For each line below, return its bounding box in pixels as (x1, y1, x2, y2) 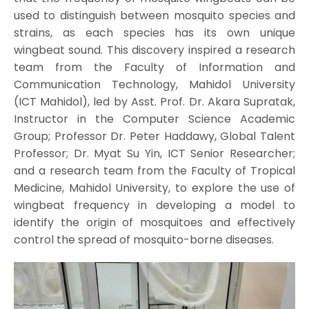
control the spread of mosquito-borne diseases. (13, 232, 274, 248)
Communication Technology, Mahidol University (13, 77, 296, 93)
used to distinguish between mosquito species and (13, 8, 296, 24)
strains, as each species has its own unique (13, 25, 296, 41)
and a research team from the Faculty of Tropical (13, 163, 296, 179)
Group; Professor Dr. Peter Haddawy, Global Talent (13, 128, 296, 145)
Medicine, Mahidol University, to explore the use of (13, 180, 296, 197)
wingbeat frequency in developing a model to (13, 197, 296, 214)
